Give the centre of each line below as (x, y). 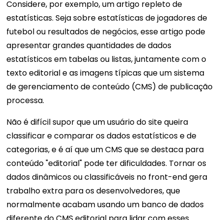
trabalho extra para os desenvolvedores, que (94, 191)
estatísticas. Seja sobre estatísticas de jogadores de (107, 18)
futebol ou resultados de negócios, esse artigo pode (106, 32)
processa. (27, 101)
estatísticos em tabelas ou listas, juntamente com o (107, 59)
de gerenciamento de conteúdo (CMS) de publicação (110, 87)
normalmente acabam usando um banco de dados (105, 205)
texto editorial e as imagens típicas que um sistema (106, 73)
